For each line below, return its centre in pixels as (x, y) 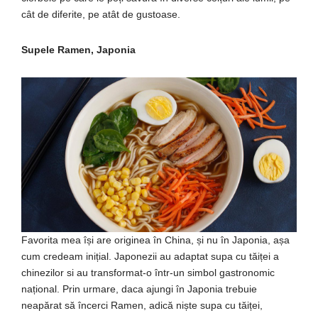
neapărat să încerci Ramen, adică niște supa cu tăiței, (142, 306)
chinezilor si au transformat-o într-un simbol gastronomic (148, 273)
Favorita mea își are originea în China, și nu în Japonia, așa (155, 240)
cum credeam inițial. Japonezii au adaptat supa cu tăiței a (150, 257)
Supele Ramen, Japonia (78, 50)
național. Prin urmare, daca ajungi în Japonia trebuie (139, 289)
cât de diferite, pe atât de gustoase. (101, 14)
